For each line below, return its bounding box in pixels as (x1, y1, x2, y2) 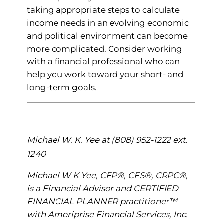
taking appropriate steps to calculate (26, 5, 180, 15)
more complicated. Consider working (26, 44, 182, 54)
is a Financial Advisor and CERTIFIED (26, 183, 178, 193)
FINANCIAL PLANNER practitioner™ (26, 196, 177, 206)
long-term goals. (26, 82, 97, 93)
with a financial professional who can (26, 56, 180, 67)
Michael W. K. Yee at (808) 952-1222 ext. (26, 134, 188, 145)
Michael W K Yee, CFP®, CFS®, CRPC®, (26, 170, 188, 180)
